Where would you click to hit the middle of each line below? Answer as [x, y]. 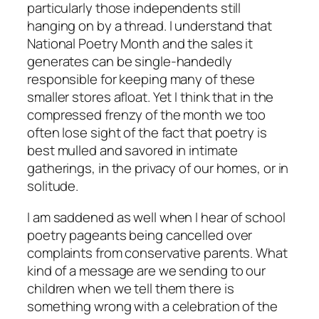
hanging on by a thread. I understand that [150, 26]
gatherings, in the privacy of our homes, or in [158, 168]
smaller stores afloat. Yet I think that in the [151, 97]
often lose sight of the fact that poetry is [147, 133]
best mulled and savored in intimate [132, 151]
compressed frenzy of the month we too [147, 115]
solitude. [53, 186]
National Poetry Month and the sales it [140, 44]
